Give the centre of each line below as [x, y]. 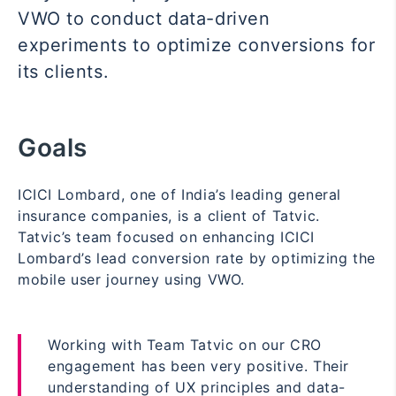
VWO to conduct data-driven [144, 19]
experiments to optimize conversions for [197, 46]
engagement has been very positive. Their [199, 366]
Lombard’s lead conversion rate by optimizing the [197, 259]
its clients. [64, 72]
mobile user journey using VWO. [132, 280]
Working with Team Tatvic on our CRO [185, 345]
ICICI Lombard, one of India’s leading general [180, 195]
